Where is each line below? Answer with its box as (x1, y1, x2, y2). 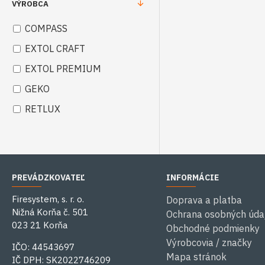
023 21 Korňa (12, 219, 67, 231)
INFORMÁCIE (166, 172, 219, 183)
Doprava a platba (166, 194, 242, 206)
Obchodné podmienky (166, 222, 260, 234)
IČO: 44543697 (12, 241, 75, 253)
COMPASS (25, 22, 67, 34)
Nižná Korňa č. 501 (12, 206, 91, 218)
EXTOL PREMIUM (25, 63, 101, 75)
